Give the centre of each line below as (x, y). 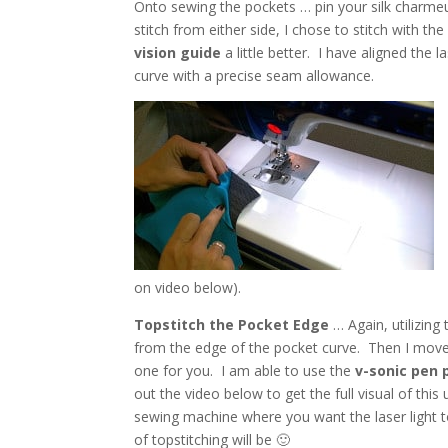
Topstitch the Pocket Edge (232, 324)
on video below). (188, 287)
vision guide (178, 52)
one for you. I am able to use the (243, 370)
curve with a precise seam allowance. (254, 75)
